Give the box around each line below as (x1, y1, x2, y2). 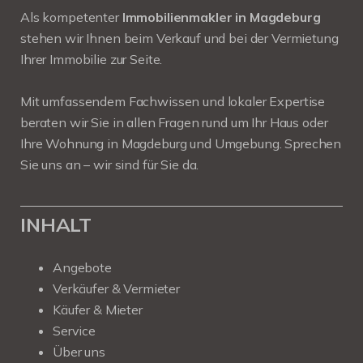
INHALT (20, 212, 92, 237)
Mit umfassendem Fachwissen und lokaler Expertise (20, 93, 326, 109)
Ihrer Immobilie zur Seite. (20, 51, 163, 67)
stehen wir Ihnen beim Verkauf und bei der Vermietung (20, 30, 339, 46)
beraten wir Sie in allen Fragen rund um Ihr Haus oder (20, 114, 328, 130)
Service (53, 322, 96, 339)
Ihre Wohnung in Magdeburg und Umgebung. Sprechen (20, 135, 342, 152)
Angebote (53, 259, 112, 275)
